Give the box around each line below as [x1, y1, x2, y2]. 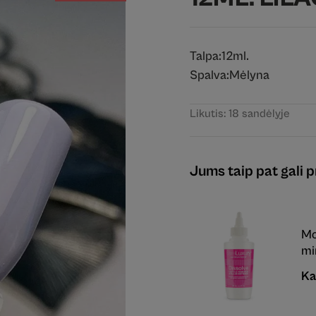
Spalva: [190, 67, 229, 83]
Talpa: [190, 48, 221, 63]
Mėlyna [229, 67, 269, 83]
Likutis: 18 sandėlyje [190, 107, 290, 121]
